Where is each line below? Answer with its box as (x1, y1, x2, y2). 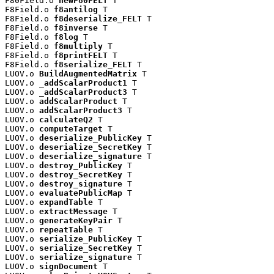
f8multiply (54, 42, 103, 51)
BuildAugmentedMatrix (39, 69, 137, 79)
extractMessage (39, 207, 108, 217)
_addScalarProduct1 (39, 78, 127, 88)
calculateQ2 (39, 115, 93, 125)
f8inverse (54, 23, 98, 33)
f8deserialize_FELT (54, 14, 142, 24)
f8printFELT (54, 51, 108, 61)
